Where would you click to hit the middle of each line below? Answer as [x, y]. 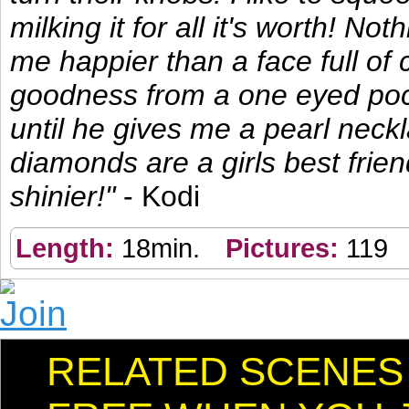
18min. [161, 248]
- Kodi [162, 196]
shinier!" [67, 196]
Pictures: [286, 248]
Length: [68, 248]
